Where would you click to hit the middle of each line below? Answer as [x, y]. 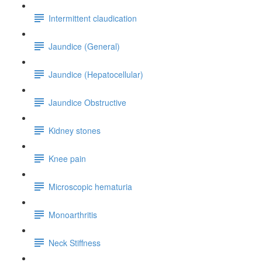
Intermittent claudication [93, 18]
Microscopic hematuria [90, 186]
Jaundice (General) [84, 46]
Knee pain [67, 158]
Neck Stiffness [75, 242]
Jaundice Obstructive [87, 102]
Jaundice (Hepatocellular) [96, 74]
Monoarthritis [73, 214]
